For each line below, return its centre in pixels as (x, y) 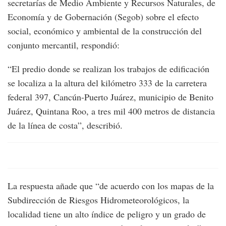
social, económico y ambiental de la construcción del (105, 31)
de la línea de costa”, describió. (65, 125)
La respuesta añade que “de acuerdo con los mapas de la (111, 186)
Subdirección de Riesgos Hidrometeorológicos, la (98, 200)
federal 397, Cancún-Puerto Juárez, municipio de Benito (110, 97)
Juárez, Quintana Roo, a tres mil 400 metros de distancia (111, 111)
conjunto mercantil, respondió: (64, 45)
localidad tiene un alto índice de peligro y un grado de (107, 214)
